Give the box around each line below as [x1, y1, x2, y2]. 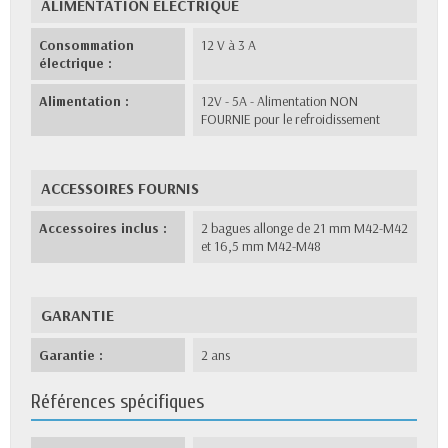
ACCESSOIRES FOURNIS [41, 177, 199, 198]
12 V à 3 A [201, 35, 257, 54]
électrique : [39, 53, 112, 72]
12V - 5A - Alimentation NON [201, 91, 359, 110]
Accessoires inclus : [39, 218, 167, 237]
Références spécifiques [31, 389, 204, 413]
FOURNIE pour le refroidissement [201, 109, 381, 128]
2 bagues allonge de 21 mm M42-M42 [201, 218, 409, 237]
